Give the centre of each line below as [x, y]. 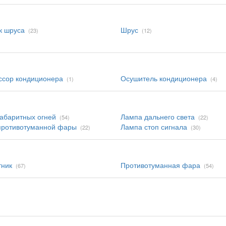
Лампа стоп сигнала [154, 127]
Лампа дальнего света [158, 117]
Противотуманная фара [160, 165]
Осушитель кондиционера [164, 78]
